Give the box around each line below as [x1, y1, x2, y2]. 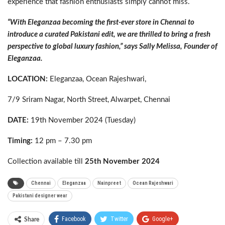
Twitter [110, 215, 128, 222]
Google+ [152, 215, 173, 222]
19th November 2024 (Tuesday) [29, 117, 136, 124]
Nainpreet [97, 180, 121, 186]
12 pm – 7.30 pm [33, 137, 92, 145]
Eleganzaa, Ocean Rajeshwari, [48, 75, 146, 83]
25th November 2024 [85, 158, 160, 165]
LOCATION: [8, 75, 48, 83]
